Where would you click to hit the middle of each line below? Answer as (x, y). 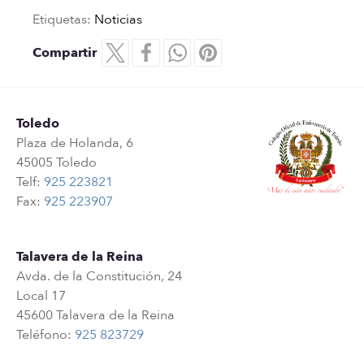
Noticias (118, 19)
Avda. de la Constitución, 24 (99, 276)
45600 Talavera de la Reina (95, 315)
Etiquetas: (63, 19)
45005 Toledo (56, 162)
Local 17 (41, 296)
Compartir (65, 53)
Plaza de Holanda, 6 (75, 143)
